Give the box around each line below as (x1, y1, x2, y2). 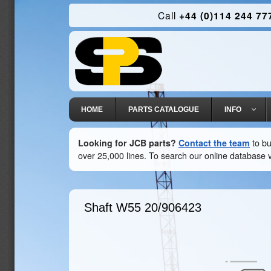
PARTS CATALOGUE (128, 105, 199, 114)
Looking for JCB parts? (78, 137, 176, 149)
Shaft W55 (84, 201, 141, 214)
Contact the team (178, 137, 250, 149)
